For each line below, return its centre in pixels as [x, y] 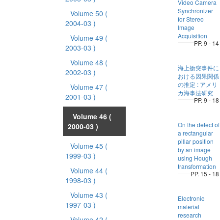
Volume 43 [87, 195]
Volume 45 [87, 146]
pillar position [195, 141]
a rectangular [195, 133]
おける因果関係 [198, 76]
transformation [197, 166]
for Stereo [191, 19]
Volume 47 [87, 87]
